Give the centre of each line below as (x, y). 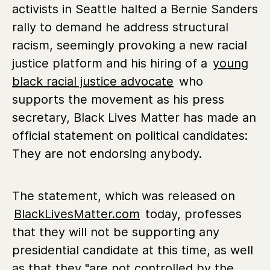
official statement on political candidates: (130, 135)
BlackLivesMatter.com (77, 214)
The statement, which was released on (124, 196)
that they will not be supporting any (116, 232)
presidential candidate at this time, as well (133, 250)
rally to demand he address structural (120, 27)
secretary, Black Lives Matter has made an (134, 117)
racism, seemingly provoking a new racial (130, 45)
